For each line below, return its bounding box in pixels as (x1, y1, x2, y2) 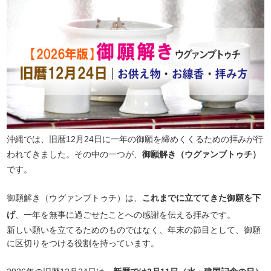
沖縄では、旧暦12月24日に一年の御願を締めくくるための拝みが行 (7, 134, 264, 145)
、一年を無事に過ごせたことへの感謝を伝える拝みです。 (15, 210, 236, 220)
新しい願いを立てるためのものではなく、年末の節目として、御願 (7, 225, 261, 235)
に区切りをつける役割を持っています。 (7, 238, 160, 249)
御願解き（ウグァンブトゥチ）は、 (7, 193, 143, 203)
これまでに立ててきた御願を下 (142, 193, 261, 203)
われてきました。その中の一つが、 (7, 149, 143, 160)
